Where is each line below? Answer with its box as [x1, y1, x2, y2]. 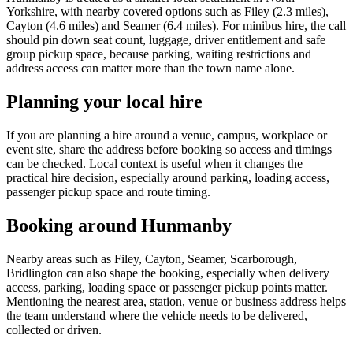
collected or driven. [6, 323, 102, 337]
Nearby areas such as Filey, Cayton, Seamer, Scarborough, [6, 252, 297, 266]
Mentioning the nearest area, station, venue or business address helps [6, 295, 346, 309]
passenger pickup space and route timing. [6, 185, 210, 199]
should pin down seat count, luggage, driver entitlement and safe [6, 33, 325, 47]
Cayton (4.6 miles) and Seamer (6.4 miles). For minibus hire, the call [6, 19, 346, 33]
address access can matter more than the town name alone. [6, 61, 295, 76]
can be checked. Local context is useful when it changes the [6, 157, 303, 171]
